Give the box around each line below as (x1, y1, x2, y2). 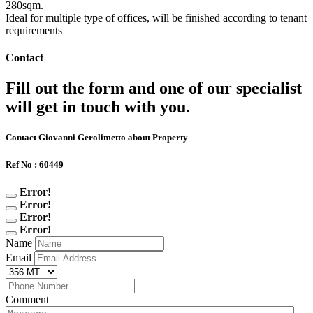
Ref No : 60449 (6, 159, 64, 170)
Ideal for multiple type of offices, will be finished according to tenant (6, 11, 307, 24)
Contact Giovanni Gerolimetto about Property (6, 132, 188, 143)
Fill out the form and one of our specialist (6, 79, 302, 98)
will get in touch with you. (6, 98, 190, 117)
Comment (6, 293, 49, 305)
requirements (6, 24, 62, 36)
